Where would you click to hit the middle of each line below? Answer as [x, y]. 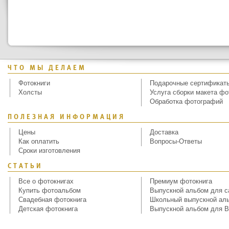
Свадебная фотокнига [52, 200]
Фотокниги [34, 83]
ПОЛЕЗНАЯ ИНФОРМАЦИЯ [66, 117]
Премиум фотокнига [181, 181]
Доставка [164, 132]
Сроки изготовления [49, 151]
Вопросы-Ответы [176, 141]
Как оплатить [39, 141]
